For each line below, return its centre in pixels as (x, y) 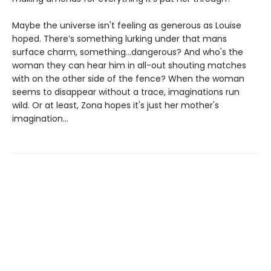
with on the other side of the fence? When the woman (128, 78)
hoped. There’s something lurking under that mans (119, 38)
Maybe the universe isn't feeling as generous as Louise (127, 25)
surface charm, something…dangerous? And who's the (128, 52)
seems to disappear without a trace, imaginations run (126, 92)
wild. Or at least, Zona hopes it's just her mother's (116, 105)
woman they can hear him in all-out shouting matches (129, 65)
